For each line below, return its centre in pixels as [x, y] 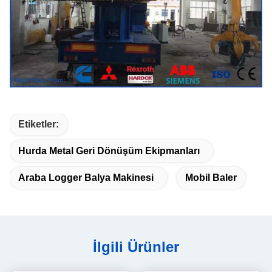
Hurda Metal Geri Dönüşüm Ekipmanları [109, 151]
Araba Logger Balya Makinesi [86, 178]
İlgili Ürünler [136, 247]
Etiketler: [39, 124]
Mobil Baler [211, 178]
